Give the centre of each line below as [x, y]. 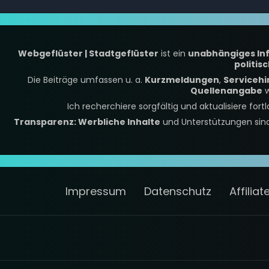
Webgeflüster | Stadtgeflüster [88, 54]
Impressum [96, 191]
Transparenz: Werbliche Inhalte [87, 122]
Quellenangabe [226, 91]
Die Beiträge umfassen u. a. [86, 80]
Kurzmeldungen [182, 80]
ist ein [173, 54]
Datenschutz [178, 191]
